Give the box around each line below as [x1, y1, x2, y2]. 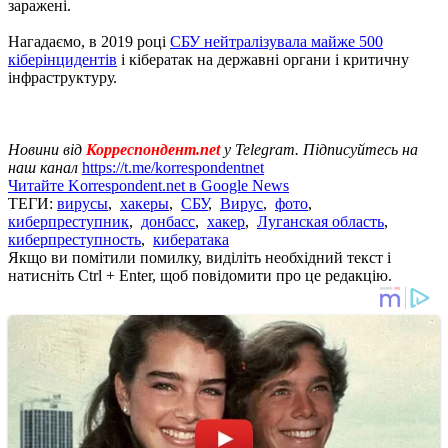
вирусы [57, 194, 108, 212]
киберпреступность [8, 230, 141, 248]
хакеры [120, 194, 169, 212]
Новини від [8, 140, 86, 158]
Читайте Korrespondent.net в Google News [8, 176, 289, 194]
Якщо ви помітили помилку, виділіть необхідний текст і [8, 248, 391, 266]
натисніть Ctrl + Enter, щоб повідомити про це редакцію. [8, 266, 392, 284]
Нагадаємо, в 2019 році [8, 32, 170, 50]
